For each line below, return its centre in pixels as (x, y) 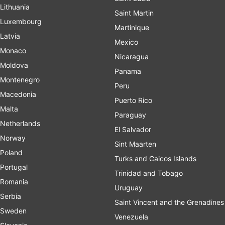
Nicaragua (132, 56)
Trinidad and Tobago (149, 173)
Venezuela (131, 216)
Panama (128, 71)
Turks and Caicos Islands (155, 158)
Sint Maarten (135, 144)
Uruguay (129, 187)
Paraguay (130, 115)
